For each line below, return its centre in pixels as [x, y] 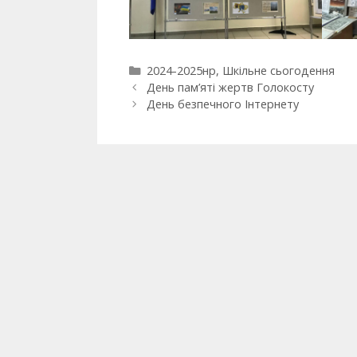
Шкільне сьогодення [278, 70]
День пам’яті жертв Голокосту [230, 87]
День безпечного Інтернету [222, 104]
